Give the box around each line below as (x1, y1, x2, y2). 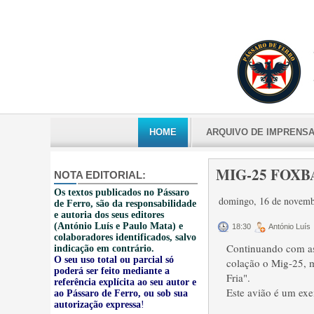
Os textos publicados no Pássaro (54, 187, 189, 198)
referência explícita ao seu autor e (54, 277, 196, 287)
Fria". (226, 271, 250, 285)
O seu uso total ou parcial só (54, 254, 174, 265)
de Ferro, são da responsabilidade (54, 198, 196, 209)
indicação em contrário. (54, 243, 154, 254)
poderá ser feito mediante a (54, 266, 170, 276)
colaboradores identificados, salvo (54, 232, 196, 243)
